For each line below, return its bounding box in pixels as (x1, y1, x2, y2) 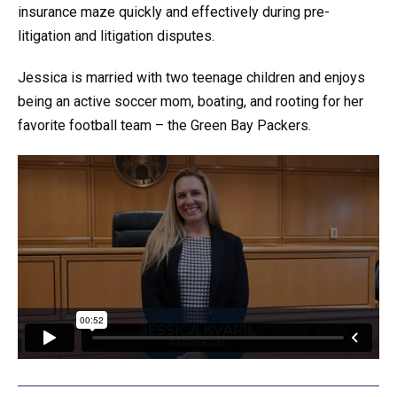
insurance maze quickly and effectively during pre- (18, 4, 330, 21)
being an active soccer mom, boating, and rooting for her (18, 93, 363, 111)
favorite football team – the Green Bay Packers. (18, 117, 311, 135)
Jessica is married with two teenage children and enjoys (18, 69, 365, 87)
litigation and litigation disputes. (18, 27, 214, 45)
